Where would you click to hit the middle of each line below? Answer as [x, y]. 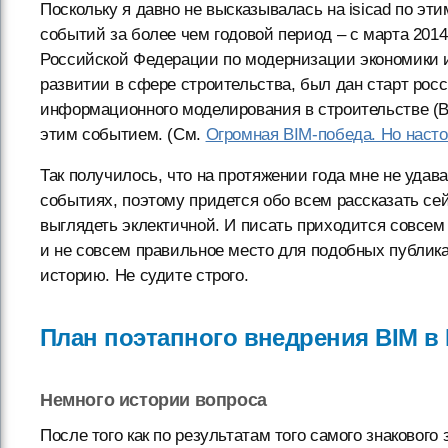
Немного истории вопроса [153, 400]
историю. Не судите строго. [144, 276]
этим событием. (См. [123, 135]
